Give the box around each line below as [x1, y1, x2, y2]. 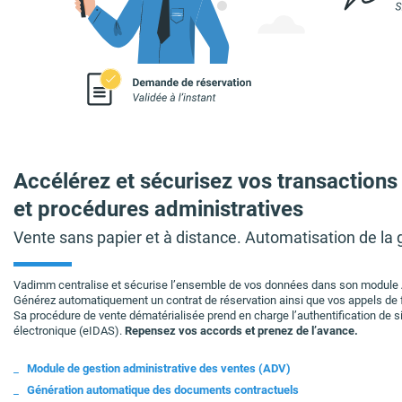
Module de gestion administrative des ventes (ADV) [27, 362, 291, 376]
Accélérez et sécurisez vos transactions [13, 168, 398, 194]
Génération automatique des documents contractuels [27, 383, 299, 398]
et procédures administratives [13, 196, 303, 222]
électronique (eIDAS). [13, 324, 125, 338]
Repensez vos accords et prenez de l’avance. [125, 324, 358, 338]
